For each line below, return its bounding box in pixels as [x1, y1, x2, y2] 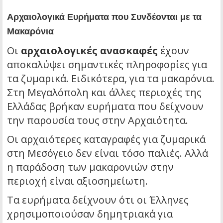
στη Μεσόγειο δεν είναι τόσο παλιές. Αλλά [7, 146, 208, 160]
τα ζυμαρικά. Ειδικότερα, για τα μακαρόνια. [7, 71, 215, 85]
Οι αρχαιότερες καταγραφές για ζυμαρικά [7, 132, 206, 146]
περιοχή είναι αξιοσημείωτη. [7, 174, 148, 188]
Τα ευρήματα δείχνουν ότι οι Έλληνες [7, 193, 189, 207]
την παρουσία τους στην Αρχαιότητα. [7, 113, 188, 127]
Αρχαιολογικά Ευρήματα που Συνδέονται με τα [7, 11, 202, 22]
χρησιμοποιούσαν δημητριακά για [7, 207, 173, 221]
